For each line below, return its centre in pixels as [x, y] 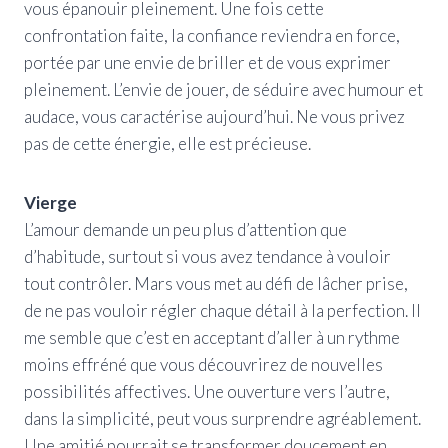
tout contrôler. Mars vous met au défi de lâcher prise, [216, 283]
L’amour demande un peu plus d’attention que [185, 229]
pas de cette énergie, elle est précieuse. [167, 143]
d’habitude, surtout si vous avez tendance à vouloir [207, 256]
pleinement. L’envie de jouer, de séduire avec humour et [223, 89]
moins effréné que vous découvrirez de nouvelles [203, 364]
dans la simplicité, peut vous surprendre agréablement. [222, 418]
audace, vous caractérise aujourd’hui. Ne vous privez [214, 116]
